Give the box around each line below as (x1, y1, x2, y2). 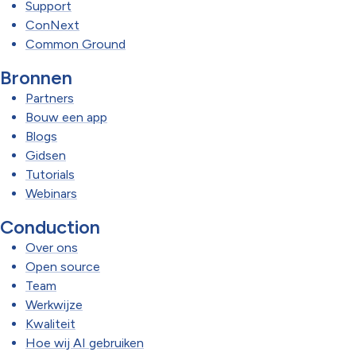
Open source (25, 259, 100, 274)
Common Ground (25, 37, 126, 52)
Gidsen (25, 148, 66, 163)
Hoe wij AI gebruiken (25, 335, 144, 350)
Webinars (25, 186, 77, 201)
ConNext (25, 17, 79, 33)
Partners (25, 91, 74, 106)
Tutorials (25, 167, 75, 182)
